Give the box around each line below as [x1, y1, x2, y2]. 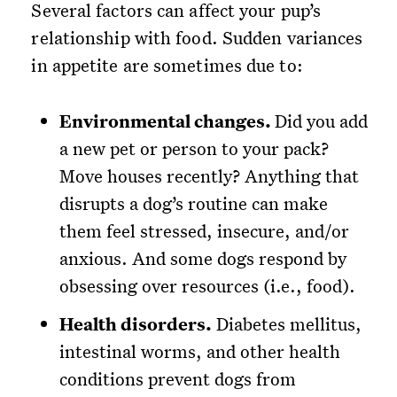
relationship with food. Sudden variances [31, 26, 363, 50]
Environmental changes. [59, 109, 276, 134]
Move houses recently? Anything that [59, 164, 360, 188]
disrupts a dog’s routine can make [59, 191, 329, 215]
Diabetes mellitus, [212, 312, 362, 336]
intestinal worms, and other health [59, 339, 341, 363]
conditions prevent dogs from [59, 367, 297, 391]
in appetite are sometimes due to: [31, 53, 303, 77]
